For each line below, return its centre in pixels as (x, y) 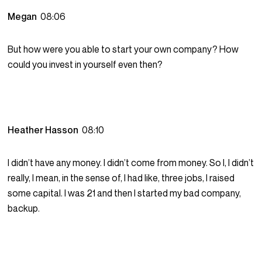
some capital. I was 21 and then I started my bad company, (125, 193)
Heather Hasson (45, 130)
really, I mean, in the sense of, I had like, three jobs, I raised (121, 178)
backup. (24, 208)
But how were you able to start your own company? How (123, 49)
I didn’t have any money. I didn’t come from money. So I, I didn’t (131, 163)
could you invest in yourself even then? (85, 65)
